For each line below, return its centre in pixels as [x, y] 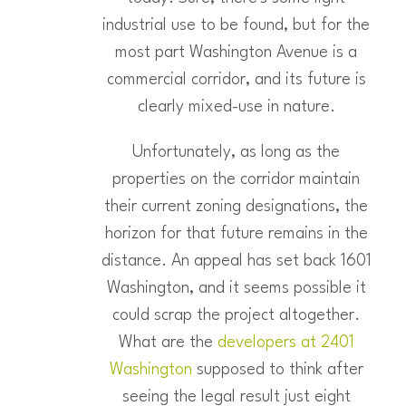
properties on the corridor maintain [236, 180]
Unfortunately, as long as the [236, 153]
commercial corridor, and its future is [236, 80]
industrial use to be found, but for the [236, 26]
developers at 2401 [285, 343]
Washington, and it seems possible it [236, 289]
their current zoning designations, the [236, 207]
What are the [168, 343]
